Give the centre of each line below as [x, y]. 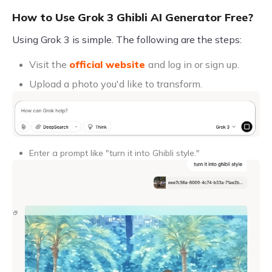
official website [109, 64]
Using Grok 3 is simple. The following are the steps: [127, 39]
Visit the [49, 64]
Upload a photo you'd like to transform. [116, 83]
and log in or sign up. [194, 64]
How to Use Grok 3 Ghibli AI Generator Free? [133, 17]
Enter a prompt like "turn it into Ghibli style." [114, 153]
